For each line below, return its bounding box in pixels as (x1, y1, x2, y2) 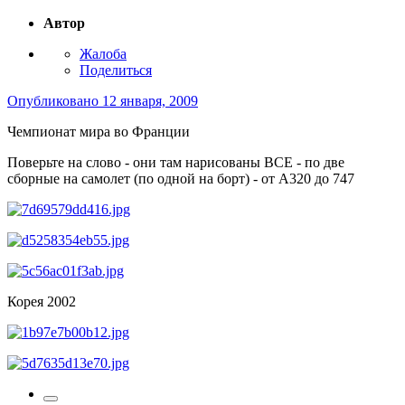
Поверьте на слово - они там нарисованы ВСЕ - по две (7, 154, 344, 170)
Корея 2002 (7, 293, 76, 309)
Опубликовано (7, 92, 102, 108)
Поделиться (80, 61, 152, 78)
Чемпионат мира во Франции (7, 123, 190, 139)
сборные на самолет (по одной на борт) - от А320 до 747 (7, 170, 354, 186)
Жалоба (80, 45, 127, 61)
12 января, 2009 (102, 92, 198, 108)
